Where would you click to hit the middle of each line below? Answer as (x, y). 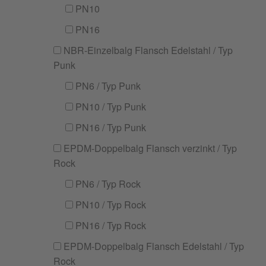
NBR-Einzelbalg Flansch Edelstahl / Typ (147, 50)
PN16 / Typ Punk (110, 127)
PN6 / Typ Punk (107, 86)
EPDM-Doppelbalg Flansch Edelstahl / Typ (153, 246)
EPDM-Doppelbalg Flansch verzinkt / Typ (149, 148)
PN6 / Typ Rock (107, 184)
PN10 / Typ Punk (110, 107)
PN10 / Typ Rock (110, 205)
